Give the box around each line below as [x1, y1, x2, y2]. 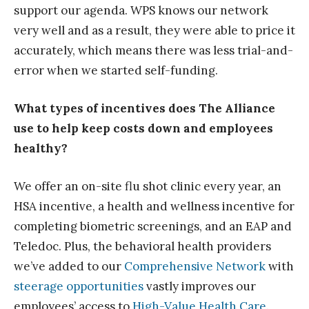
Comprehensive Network [124, 259, 266, 275]
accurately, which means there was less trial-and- [14, 43, 293, 59]
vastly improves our [143, 279, 256, 295]
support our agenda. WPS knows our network [14, 3, 268, 19]
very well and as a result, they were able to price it [14, 23, 295, 39]
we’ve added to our [14, 259, 124, 275]
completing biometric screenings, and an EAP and [14, 219, 292, 235]
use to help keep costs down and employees [14, 121, 273, 137]
